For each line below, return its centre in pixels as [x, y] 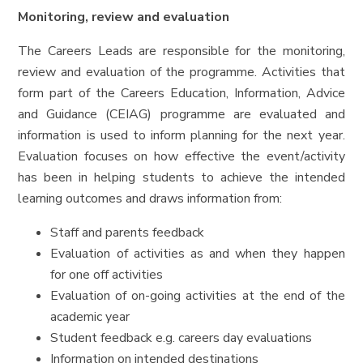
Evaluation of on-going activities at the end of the [198, 295]
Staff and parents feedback [128, 232]
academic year [90, 316]
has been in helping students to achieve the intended [181, 177]
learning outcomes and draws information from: [150, 198]
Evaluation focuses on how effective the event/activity [181, 156]
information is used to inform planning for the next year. [181, 135]
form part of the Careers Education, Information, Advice [181, 93]
